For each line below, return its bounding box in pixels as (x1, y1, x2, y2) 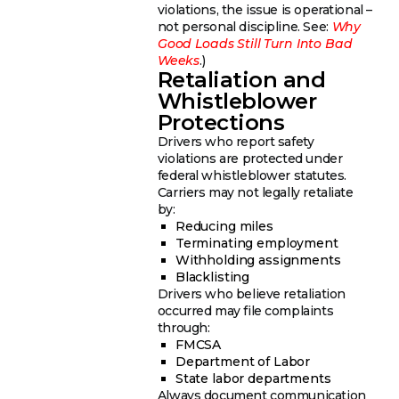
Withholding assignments (175, 251, 341, 268)
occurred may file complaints (157, 302, 334, 319)
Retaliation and (157, 66, 326, 93)
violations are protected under (157, 150, 343, 167)
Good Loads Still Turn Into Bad (157, 35, 353, 52)
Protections (157, 109, 285, 135)
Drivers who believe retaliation (157, 285, 346, 302)
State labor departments (175, 370, 331, 387)
